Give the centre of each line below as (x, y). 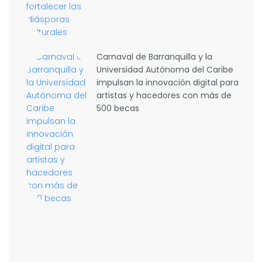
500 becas (118, 108)
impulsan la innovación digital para (168, 82)
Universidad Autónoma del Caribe (165, 70)
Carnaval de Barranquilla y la (155, 57)
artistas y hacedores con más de (164, 95)
